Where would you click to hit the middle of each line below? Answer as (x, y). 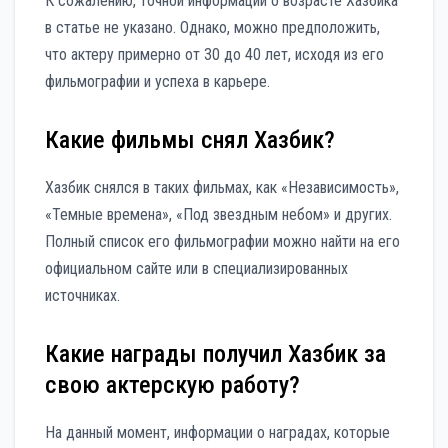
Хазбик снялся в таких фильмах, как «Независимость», (222, 187)
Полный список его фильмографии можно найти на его (222, 241)
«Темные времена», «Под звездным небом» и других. (218, 214)
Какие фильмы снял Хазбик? (190, 139)
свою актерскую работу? (172, 384)
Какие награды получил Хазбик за (215, 353)
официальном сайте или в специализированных (196, 268)
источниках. (82, 295)
